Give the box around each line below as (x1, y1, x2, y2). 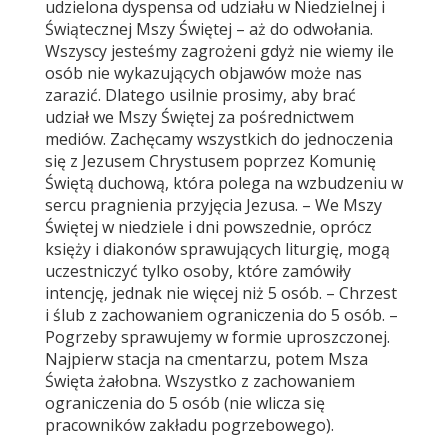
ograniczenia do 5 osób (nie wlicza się (45, 392, 325, 414)
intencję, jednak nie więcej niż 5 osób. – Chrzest (45, 282, 397, 304)
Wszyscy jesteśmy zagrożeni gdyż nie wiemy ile (45, 40, 394, 62)
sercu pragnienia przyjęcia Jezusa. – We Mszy (45, 194, 382, 216)
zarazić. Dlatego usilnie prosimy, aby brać (45, 84, 356, 106)
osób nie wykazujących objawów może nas (45, 62, 362, 84)
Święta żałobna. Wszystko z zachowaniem (45, 370, 355, 392)
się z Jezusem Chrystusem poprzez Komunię (45, 150, 376, 172)
